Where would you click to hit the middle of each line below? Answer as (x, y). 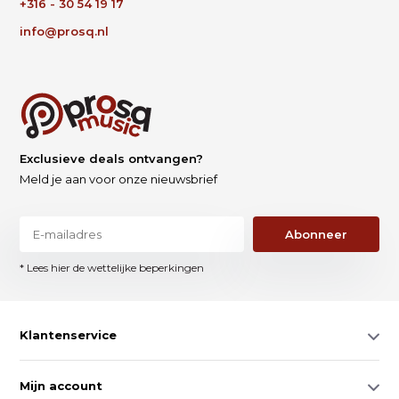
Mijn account (61, 385)
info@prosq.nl (65, 31)
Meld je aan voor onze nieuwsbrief (119, 179)
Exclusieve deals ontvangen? (112, 158)
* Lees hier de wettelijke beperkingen (112, 267)
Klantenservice (69, 334)
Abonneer (317, 234)
